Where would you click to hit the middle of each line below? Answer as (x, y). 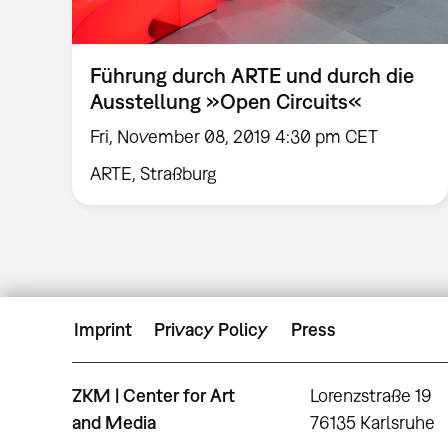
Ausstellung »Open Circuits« (226, 101)
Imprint (103, 330)
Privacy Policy (211, 330)
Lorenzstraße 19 (371, 395)
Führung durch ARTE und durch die (252, 75)
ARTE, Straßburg (154, 173)
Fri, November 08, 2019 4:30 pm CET (234, 137)
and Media (114, 422)
